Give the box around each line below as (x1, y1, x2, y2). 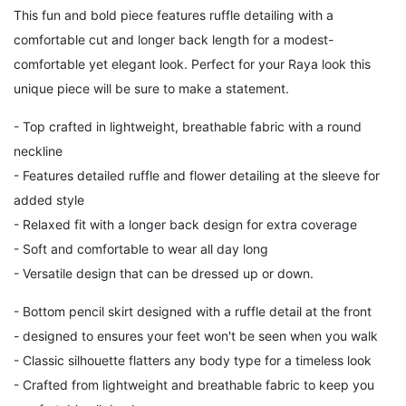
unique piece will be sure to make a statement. (14, 80, 289, 96)
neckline (14, 142, 63, 159)
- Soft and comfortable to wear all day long (14, 240, 268, 256)
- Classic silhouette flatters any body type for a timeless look (14, 352, 372, 368)
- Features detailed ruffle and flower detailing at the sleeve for (14, 167, 380, 183)
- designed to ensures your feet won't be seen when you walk (14, 327, 378, 343)
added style (14, 191, 84, 208)
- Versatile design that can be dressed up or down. (14, 265, 314, 281)
